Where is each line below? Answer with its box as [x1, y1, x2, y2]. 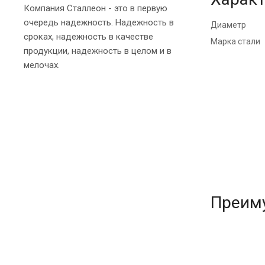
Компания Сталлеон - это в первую [24, 2, 167, 14]
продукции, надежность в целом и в [24, 45, 172, 56]
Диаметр [211, 20, 246, 30]
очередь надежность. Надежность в [24, 17, 174, 28]
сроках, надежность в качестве [24, 31, 153, 42]
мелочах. [24, 59, 60, 70]
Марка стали [211, 36, 260, 46]
